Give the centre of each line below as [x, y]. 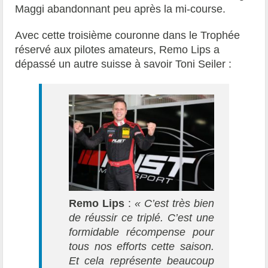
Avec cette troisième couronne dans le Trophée [128, 35]
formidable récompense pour [141, 232]
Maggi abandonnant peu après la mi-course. [121, 9]
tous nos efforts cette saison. [141, 247]
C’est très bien [179, 204]
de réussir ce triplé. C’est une [141, 218]
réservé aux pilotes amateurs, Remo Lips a [118, 49]
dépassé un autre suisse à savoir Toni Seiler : [124, 64]
